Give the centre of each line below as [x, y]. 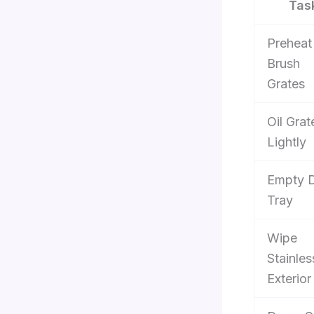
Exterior [289, 279]
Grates [286, 84]
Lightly [287, 142]
